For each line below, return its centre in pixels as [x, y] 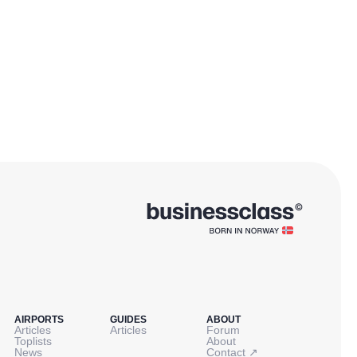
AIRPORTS [39, 320]
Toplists [33, 341]
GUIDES [129, 320]
